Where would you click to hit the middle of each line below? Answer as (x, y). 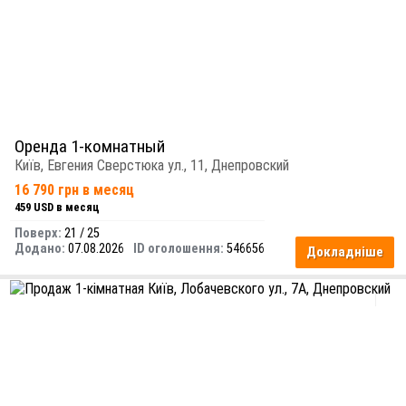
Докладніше (345, 252)
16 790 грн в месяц (74, 190)
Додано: (41, 249)
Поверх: (38, 234)
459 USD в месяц (57, 208)
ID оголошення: (179, 249)
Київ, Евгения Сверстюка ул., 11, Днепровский (152, 166)
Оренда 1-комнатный (90, 147)
